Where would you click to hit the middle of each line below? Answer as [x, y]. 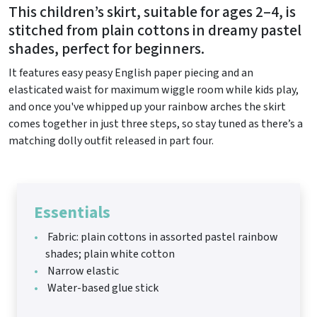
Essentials [72, 212]
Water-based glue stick [102, 288]
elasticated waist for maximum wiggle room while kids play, [154, 90]
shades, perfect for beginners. [106, 49]
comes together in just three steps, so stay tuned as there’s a [156, 123]
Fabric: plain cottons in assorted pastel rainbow [162, 237]
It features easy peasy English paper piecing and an [131, 73]
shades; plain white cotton [110, 254]
